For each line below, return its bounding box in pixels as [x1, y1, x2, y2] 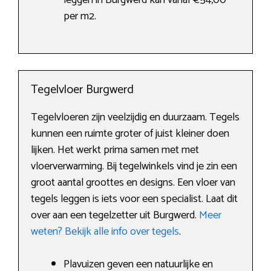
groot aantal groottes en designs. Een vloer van [31, 174, 235, 192]
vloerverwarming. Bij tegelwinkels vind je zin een [31, 157, 237, 176]
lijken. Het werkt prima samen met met [31, 141, 199, 160]
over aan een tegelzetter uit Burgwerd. [31, 206, 199, 225]
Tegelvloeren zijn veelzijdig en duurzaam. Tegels [31, 108, 240, 127]
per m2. [64, 7, 96, 26]
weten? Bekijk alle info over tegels [31, 223, 179, 241]
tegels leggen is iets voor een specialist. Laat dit [31, 190, 238, 209]
